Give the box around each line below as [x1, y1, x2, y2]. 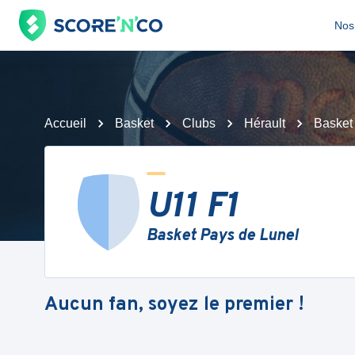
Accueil [44, 116, 86, 130]
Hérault [244, 116, 285, 130]
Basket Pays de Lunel [147, 226, 298, 246]
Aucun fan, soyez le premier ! [44, 292, 304, 317]
